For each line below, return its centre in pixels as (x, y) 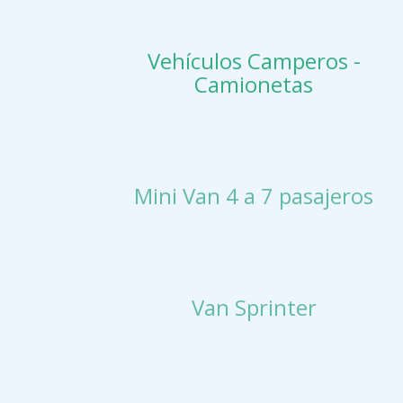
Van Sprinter (254, 307)
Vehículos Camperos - (254, 60)
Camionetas (254, 84)
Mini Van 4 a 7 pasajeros (254, 195)
